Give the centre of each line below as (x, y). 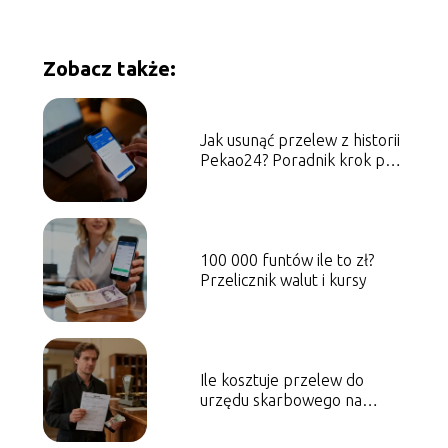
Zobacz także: (109, 68)
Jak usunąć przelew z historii (299, 139)
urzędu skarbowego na (280, 399)
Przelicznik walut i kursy (283, 279)
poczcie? (229, 419)
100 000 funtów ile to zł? (286, 259)
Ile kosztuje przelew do (281, 379)
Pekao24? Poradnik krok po (296, 159)
